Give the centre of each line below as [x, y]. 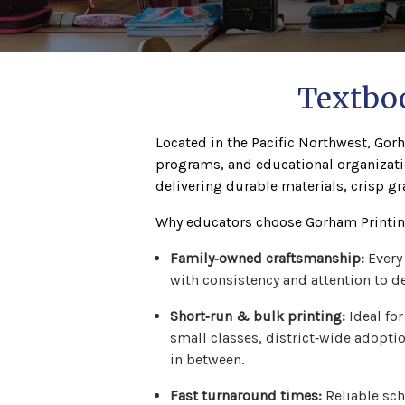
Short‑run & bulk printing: [258, 316]
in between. [207, 359]
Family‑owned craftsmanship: [267, 258]
